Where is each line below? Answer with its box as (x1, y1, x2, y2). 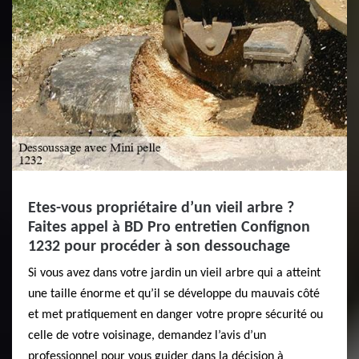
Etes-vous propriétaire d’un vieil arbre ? (28, 200, 294, 216)
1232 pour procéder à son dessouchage (28, 239, 290, 255)
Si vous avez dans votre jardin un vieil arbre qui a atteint (28, 267, 321, 280)
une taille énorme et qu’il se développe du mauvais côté (28, 288, 320, 301)
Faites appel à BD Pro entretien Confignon (28, 220, 310, 236)
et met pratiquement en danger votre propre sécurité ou (28, 309, 323, 321)
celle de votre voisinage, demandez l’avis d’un (28, 329, 266, 342)
